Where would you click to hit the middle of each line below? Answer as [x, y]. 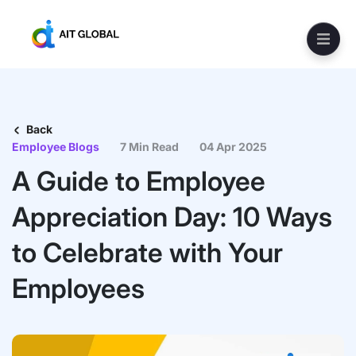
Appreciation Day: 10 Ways [172, 217]
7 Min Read [149, 147]
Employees [78, 288]
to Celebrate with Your [147, 252]
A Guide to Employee [139, 181]
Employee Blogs [56, 147]
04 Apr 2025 [233, 147]
